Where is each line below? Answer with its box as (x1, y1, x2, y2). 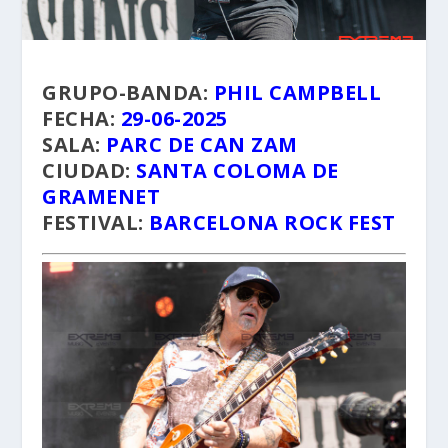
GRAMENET (42, 183, 161, 211)
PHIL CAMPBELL (213, 79, 382, 107)
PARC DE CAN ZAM (106, 131, 298, 159)
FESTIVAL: (42, 209, 150, 237)
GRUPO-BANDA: (42, 79, 209, 107)
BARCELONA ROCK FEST (149, 209, 396, 237)
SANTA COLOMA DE (136, 157, 339, 185)
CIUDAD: (42, 157, 131, 185)
